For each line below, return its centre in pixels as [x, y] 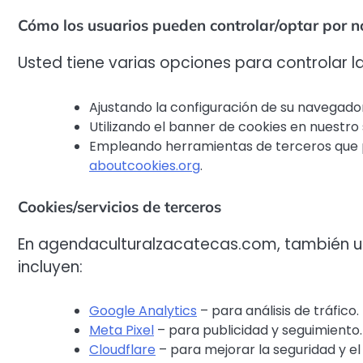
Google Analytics [143, 311]
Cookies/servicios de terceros [120, 206]
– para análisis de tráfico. [278, 311]
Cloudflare [122, 350]
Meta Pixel [122, 331]
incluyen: [50, 267]
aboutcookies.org [145, 165]
